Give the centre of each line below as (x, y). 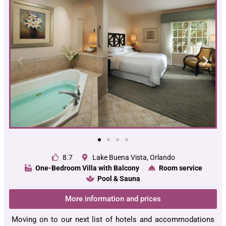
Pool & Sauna (119, 178)
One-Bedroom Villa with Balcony (87, 168)
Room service (180, 168)
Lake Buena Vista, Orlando (133, 157)
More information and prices (113, 199)
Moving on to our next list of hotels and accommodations (113, 219)
